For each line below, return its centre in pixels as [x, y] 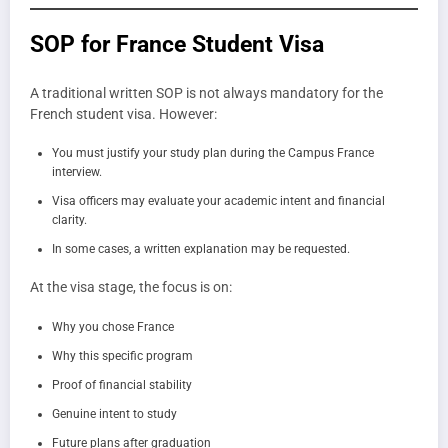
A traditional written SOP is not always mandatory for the [206, 93]
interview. [77, 172]
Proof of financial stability [122, 384]
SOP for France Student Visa [177, 43]
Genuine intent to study [114, 413]
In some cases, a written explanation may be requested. [201, 249]
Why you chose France [113, 326]
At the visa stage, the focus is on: [131, 287]
